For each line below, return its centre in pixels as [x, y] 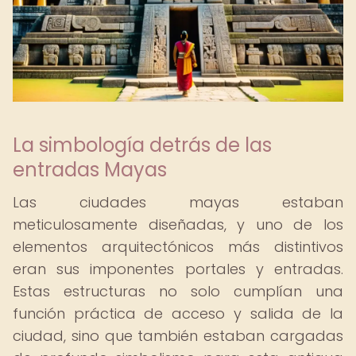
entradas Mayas [90, 170]
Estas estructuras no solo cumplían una [178, 291]
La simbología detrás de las [142, 145]
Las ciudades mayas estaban [178, 202]
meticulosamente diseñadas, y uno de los [178, 224]
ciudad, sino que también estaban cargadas [178, 336]
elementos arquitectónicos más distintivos [178, 247]
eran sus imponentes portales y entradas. [178, 269]
